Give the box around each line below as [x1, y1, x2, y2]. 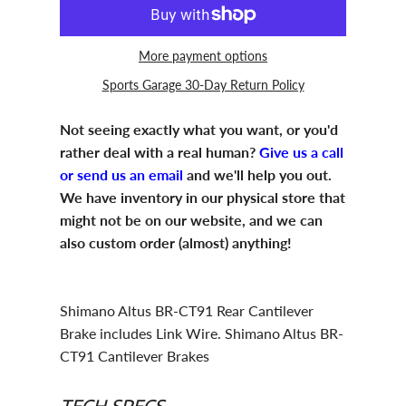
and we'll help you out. [183, 165, 332, 183]
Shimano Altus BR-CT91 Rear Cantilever [60, 301, 314, 319]
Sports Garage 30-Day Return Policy [101, 76, 304, 92]
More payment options [139, 47, 267, 63]
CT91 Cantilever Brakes [60, 346, 209, 364]
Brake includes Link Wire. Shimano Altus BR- [60, 324, 343, 342]
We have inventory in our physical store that [60, 188, 345, 206]
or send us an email [60, 165, 183, 183]
